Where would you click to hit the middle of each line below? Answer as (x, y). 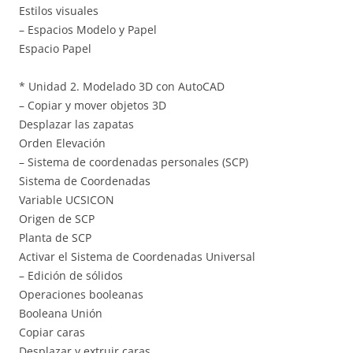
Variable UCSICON (67, 199)
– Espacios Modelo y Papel (88, 29)
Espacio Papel (55, 48)
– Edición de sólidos (71, 275)
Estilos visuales (59, 10)
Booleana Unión (61, 313)
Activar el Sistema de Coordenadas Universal (137, 256)
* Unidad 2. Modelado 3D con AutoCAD (122, 86)
